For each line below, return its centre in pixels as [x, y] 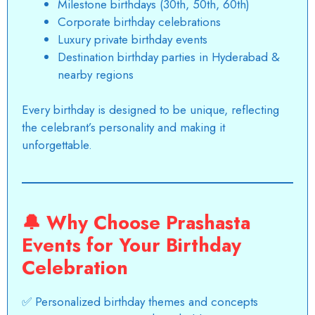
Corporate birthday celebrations [139, 21]
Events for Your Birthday [131, 245]
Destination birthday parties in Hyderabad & [169, 57]
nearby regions [96, 74]
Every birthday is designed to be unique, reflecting [150, 110]
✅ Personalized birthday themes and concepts [140, 302]
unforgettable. [57, 145]
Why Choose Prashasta [148, 223]
